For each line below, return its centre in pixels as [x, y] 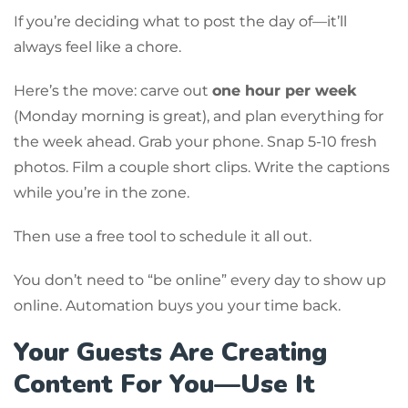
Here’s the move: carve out [113, 90]
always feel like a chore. [97, 46]
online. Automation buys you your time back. [177, 305]
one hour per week [284, 90]
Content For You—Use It [164, 384]
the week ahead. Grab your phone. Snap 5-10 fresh [195, 141]
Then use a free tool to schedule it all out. [163, 236]
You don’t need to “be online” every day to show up [200, 280]
